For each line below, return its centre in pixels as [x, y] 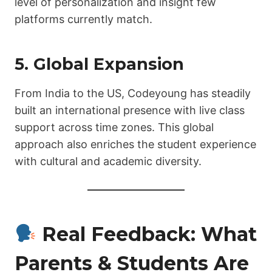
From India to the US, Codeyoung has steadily [133, 93]
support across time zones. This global [114, 127]
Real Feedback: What [147, 234]
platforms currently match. [83, 19]
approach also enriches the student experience [135, 144]
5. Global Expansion [99, 64]
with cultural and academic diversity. [108, 161]
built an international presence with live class [130, 110]
